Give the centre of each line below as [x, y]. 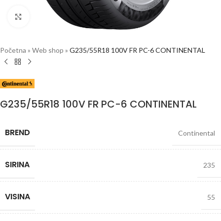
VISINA [18, 197]
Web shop [48, 50]
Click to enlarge [53, 16]
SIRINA [17, 165]
